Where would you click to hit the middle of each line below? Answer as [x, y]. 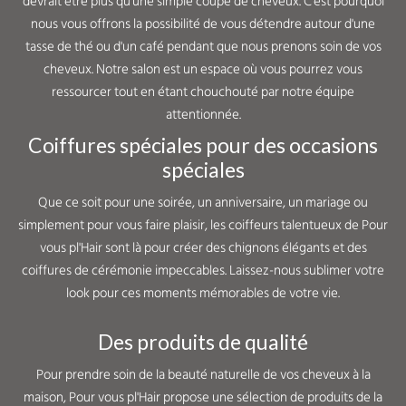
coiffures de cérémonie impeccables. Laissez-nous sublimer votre [203, 271]
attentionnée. [203, 115]
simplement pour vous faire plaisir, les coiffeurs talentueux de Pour [203, 226]
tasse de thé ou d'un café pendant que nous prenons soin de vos [203, 47]
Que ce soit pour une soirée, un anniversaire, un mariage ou [203, 203]
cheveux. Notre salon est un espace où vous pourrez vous [203, 70]
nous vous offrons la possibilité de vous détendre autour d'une [203, 24]
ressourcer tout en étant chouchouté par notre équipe [203, 92]
